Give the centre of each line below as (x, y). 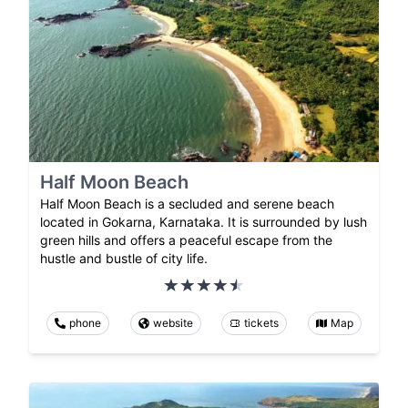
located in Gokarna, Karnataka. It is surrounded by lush (204, 221)
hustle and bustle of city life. (124, 258)
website (173, 322)
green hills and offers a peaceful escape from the (186, 240)
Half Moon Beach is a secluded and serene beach (187, 203)
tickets (262, 322)
